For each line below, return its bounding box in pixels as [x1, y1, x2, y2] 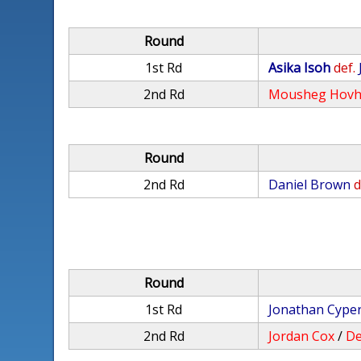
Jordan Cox [268, 327, 335, 345]
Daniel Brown [268, 176, 351, 193]
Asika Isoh [268, 59, 331, 77]
